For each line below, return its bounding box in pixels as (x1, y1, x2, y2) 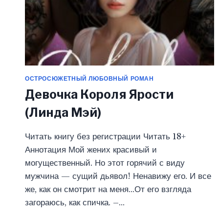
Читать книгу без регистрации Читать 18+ (25, 131, 186, 142)
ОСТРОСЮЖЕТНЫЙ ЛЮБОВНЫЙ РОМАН (25, 74, 154, 82)
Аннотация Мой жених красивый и (25, 145, 157, 155)
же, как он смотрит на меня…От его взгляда (25, 184, 191, 195)
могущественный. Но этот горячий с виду (25, 158, 185, 169)
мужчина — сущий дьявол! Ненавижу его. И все (25, 171, 211, 182)
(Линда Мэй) (25, 105, 101, 120)
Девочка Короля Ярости (25, 87, 174, 102)
